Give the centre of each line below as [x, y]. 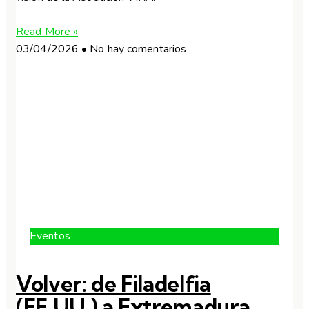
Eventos [50, 236]
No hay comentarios [137, 49]
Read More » [47, 31]
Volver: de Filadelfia [113, 283]
